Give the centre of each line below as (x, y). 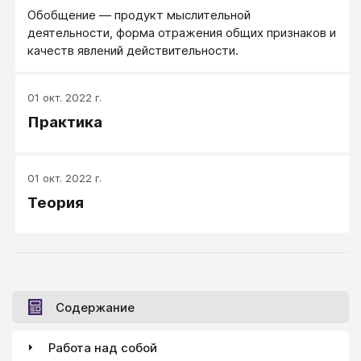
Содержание (95, 307)
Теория (56, 203)
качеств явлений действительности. (135, 51)
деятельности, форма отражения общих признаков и (182, 33)
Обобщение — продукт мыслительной (139, 15)
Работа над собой (103, 347)
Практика (65, 122)
